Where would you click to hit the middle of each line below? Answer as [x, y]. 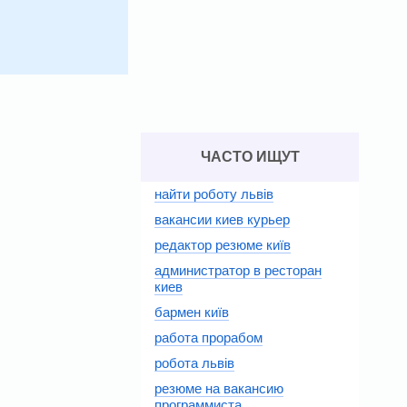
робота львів [194, 362]
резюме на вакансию [219, 388]
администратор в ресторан [238, 270]
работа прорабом [208, 337]
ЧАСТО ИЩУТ [250, 156]
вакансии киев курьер [222, 219]
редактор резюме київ [223, 244]
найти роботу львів [214, 194]
